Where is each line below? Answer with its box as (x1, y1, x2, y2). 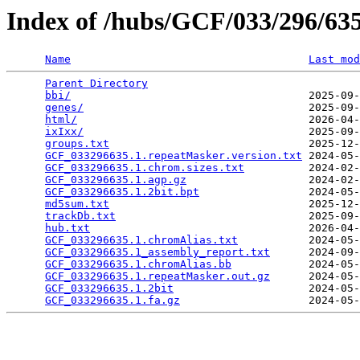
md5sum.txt (45, 198, 109, 211)
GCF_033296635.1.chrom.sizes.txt (45, 162, 244, 174)
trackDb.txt (45, 210, 116, 223)
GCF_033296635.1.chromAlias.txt (45, 234, 238, 247)
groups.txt (45, 137, 109, 150)
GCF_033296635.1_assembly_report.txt (45, 246, 270, 259)
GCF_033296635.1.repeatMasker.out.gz (45, 270, 270, 283)
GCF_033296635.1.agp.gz (45, 174, 186, 186)
